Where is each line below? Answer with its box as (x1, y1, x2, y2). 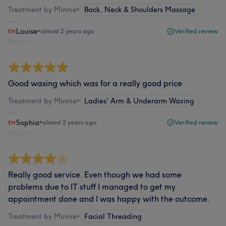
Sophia (16, 118, 39, 127)
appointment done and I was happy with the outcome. (8, 194, 210, 204)
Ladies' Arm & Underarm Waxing (84, 96, 194, 105)
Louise (16, 27, 37, 36)
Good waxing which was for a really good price (8, 78, 182, 88)
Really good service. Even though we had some (8, 169, 182, 180)
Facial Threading (84, 212, 142, 221)
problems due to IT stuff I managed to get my (8, 182, 176, 192)
